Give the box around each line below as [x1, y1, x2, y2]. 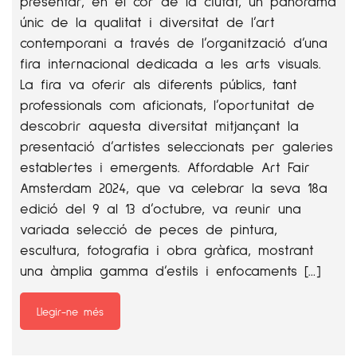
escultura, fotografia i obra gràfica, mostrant [20, 241, 314, 258]
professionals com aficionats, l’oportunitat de [20, 96, 315, 113]
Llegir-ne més [37, 304, 104, 318]
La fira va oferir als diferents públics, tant [20, 75, 297, 92]
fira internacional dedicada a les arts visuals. [20, 54, 321, 72]
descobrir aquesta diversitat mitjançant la [20, 116, 299, 134]
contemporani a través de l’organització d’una [20, 33, 328, 51]
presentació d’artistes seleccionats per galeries [20, 137, 333, 155]
